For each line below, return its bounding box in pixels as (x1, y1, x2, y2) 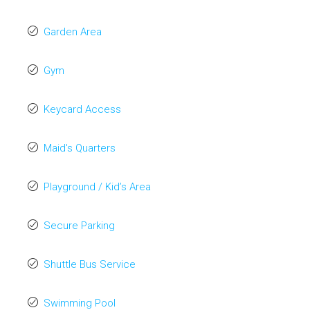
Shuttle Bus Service (44, 258, 136, 271)
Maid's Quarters (44, 142, 116, 154)
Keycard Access (44, 103, 121, 116)
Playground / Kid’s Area (44, 181, 151, 193)
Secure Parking (44, 219, 115, 232)
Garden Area (44, 26, 102, 38)
